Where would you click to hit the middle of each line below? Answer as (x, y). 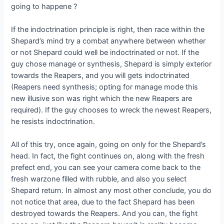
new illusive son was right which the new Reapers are (102, 98)
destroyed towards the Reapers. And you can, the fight (104, 214)
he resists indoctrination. (53, 121)
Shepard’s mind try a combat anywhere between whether (108, 41)
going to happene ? (44, 6)
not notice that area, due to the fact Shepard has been (103, 202)
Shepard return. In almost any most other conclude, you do (111, 191)
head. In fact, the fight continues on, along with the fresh (108, 156)
